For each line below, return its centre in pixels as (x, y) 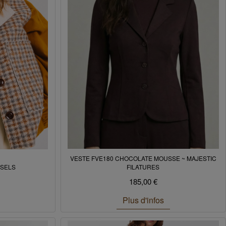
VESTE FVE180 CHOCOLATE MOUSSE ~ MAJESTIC (143, 158)
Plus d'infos (143, 200)
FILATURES (143, 167)
